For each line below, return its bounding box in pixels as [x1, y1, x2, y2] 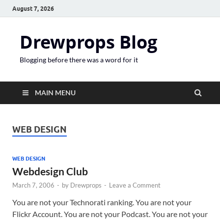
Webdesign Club [12, 165, 88, 177]
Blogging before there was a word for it [20, 55, 138, 64]
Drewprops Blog [20, 30, 157, 54]
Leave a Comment [109, 181, 161, 189]
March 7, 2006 [12, 181, 55, 189]
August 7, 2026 [12, 4, 54, 12]
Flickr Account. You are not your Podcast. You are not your [12, 209, 208, 219]
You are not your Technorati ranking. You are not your [12, 197, 192, 207]
